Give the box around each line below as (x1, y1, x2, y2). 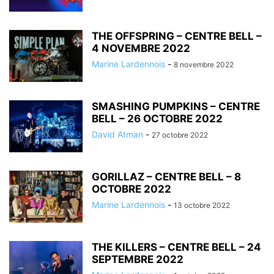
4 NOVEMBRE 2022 (92, 42, 190, 54)
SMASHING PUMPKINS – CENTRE (92, 100, 260, 113)
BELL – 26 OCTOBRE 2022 (92, 113, 223, 125)
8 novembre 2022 (174, 60, 234, 69)
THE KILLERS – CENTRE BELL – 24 (92, 241, 261, 253)
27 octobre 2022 (152, 130, 208, 139)
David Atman (92, 129, 143, 139)
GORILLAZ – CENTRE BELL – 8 (92, 171, 241, 183)
